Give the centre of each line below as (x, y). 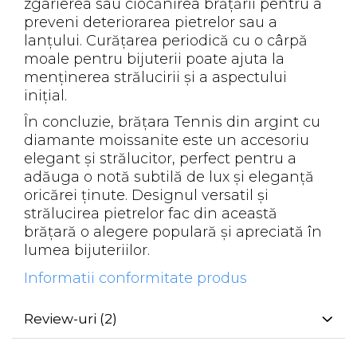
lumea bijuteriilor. (87, 250)
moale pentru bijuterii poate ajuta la (154, 59)
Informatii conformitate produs (135, 278)
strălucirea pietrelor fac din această (151, 214)
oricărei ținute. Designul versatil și (146, 195)
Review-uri (62, 319)
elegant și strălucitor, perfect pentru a (160, 159)
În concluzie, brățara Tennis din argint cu (172, 122)
